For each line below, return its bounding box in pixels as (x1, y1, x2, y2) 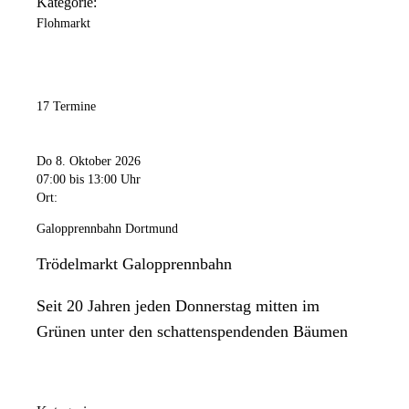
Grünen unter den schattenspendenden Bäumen (37, 321, 348, 341)
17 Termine (37, 100, 96, 114)
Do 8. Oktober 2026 (37, 153, 141, 168)
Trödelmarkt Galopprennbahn (37, 254, 232, 273)
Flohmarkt (37, 16, 90, 31)
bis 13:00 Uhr (69, 172, 141, 186)
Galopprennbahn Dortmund (37, 221, 178, 236)
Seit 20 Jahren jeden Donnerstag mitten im (37, 296, 320, 315)
